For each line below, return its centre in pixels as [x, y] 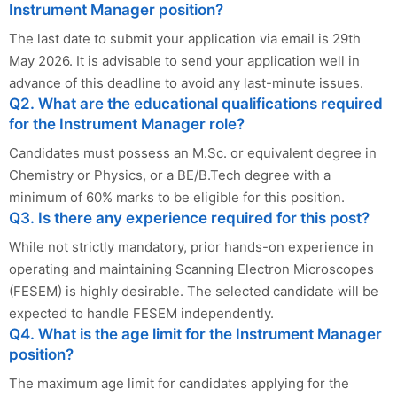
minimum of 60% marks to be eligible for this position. [177, 197]
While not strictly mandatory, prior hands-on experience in [191, 246]
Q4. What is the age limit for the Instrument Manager [195, 334]
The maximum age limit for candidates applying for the [179, 383]
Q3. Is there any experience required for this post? [189, 218]
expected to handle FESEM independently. [141, 313]
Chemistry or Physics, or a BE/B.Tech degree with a [170, 175]
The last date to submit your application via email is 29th [185, 38]
